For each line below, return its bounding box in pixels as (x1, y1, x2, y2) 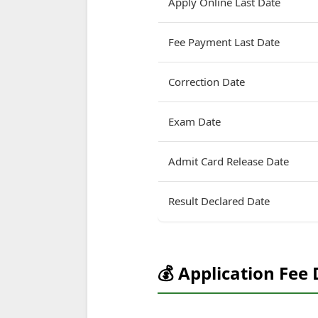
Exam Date (168, 114, 221, 129)
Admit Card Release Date (168, 154, 289, 169)
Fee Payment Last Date (168, 35, 280, 50)
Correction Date (168, 75, 245, 89)
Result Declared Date (168, 194, 270, 209)
